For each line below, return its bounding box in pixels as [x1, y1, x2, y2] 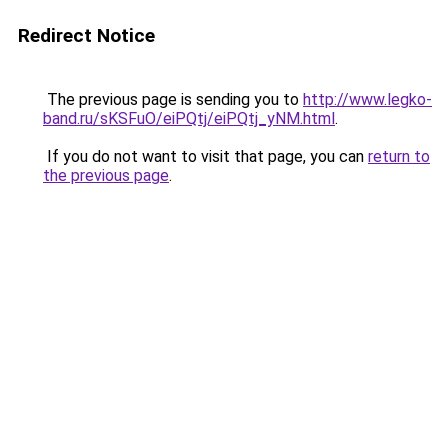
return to [368, 147, 430, 166]
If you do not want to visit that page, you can [43, 147, 368, 166]
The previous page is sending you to [43, 90, 303, 109]
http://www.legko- [303, 90, 432, 109]
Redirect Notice [18, 24, 155, 47]
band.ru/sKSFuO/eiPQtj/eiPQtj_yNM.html [43, 109, 335, 128]
